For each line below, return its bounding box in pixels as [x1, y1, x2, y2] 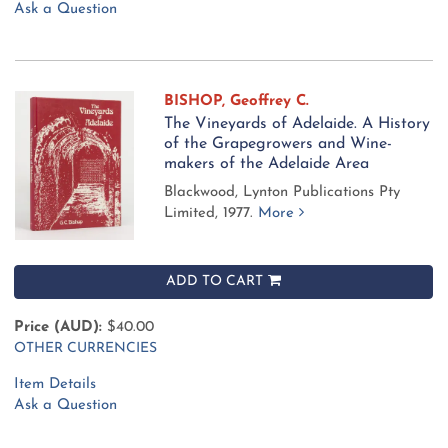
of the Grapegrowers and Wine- [164, 136, 393, 153]
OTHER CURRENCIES [14, 341, 157, 357]
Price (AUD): [14, 320, 102, 336]
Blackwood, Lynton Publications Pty [164, 185, 401, 201]
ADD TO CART [166, 274, 263, 290]
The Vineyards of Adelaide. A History [164, 116, 431, 133]
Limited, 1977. [164, 206, 259, 222]
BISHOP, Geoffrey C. [164, 94, 310, 110]
